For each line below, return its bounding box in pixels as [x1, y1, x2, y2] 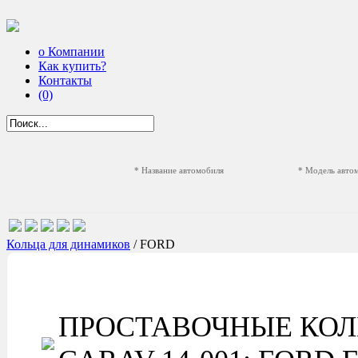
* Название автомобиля [134, 165, 224, 175]
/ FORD [130, 237, 178, 251]
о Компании [38, 45, 105, 58]
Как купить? [38, 59, 106, 73]
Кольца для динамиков [6, 237, 130, 251]
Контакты [38, 74, 92, 87]
